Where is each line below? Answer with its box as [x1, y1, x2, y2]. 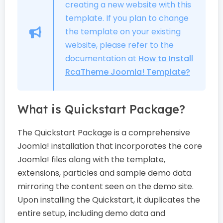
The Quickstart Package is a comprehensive [17, 127, 190, 138]
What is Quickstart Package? [17, 102, 185, 116]
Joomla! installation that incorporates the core [17, 140, 202, 152]
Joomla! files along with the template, [17, 154, 165, 165]
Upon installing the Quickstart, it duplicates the [17, 194, 200, 206]
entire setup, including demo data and [17, 208, 165, 219]
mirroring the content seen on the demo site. [17, 181, 194, 192]
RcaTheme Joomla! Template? [65, 66, 190, 78]
